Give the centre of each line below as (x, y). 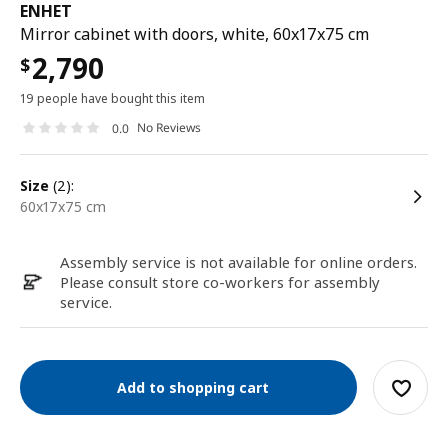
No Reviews (169, 128)
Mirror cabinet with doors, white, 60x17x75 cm (194, 34)
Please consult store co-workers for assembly (220, 282)
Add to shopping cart (188, 387)
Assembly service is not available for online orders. (238, 262)
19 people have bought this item (112, 98)
